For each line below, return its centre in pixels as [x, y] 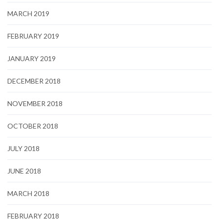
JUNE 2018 [24, 171]
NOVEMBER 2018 [35, 103]
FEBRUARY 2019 [33, 36]
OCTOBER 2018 [33, 126]
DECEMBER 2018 [34, 81]
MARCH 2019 [28, 13]
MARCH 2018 [28, 193]
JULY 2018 [23, 148]
